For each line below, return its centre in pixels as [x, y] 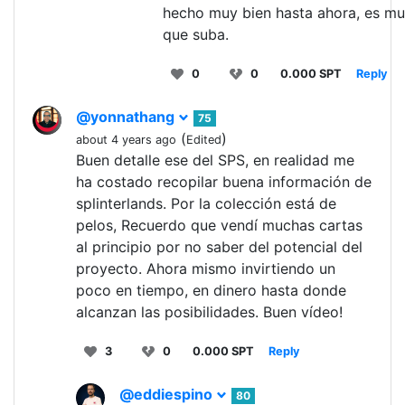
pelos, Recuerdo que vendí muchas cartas [219, 226]
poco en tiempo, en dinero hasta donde [211, 291]
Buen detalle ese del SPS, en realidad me [215, 160]
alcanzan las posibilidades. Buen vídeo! [209, 312]
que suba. [196, 35]
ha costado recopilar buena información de [224, 182]
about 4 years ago [126, 140]
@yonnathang [127, 117]
